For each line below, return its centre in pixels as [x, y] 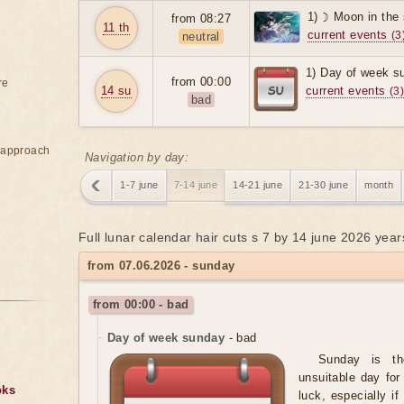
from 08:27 [201, 19]
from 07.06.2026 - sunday [161, 266]
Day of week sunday [166, 338]
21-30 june [324, 185]
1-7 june [139, 185]
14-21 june [258, 185]
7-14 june [196, 185]
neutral [201, 37]
